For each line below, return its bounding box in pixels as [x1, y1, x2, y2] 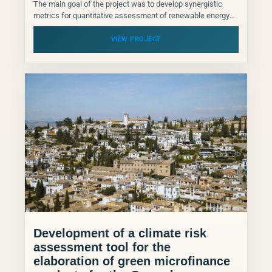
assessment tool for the [33, 240, 171, 254]
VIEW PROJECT [110, 35, 161, 43]
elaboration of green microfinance [33, 254, 230, 268]
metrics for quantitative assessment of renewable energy [33, 10, 229, 20]
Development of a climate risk [33, 226, 206, 240]
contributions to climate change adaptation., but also [33, 22, 212, 32]
